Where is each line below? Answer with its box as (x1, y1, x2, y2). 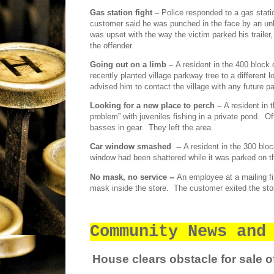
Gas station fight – (90, 7, 161, 17)
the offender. (90, 40, 134, 50)
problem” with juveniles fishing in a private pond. (90, 112, 260, 122)
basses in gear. (90, 123, 144, 133)
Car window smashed (90, 142, 171, 152)
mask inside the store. (90, 183, 169, 193)
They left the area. (149, 123, 213, 133)
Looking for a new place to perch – (90, 101, 224, 111)
